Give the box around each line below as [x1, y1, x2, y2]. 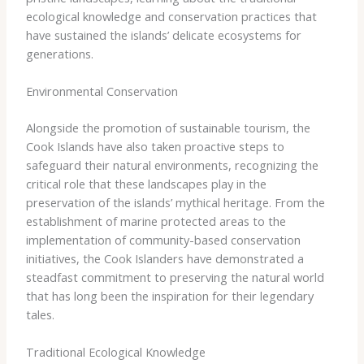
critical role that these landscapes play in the [25, 175, 266, 192]
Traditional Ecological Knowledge [25, 344, 206, 361]
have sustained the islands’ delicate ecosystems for [25, 26, 301, 43]
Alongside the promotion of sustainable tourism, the [25, 119, 310, 136]
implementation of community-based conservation [25, 231, 301, 248]
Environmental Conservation [25, 82, 178, 99]
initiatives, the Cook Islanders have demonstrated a [25, 249, 304, 266]
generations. [25, 45, 93, 62]
